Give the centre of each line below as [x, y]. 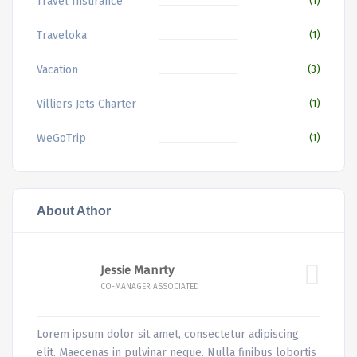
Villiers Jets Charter [86, 104]
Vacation [57, 70]
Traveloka [62, 36]
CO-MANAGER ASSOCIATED [150, 286]
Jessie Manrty [137, 270]
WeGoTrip [61, 139]
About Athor [74, 211]
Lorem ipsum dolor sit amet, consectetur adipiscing [168, 335]
